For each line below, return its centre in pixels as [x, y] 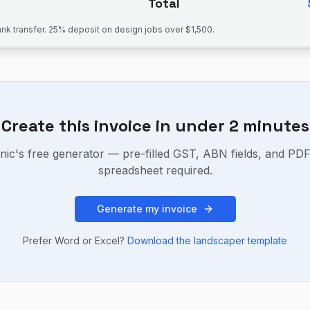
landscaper [219, 240]
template [266, 240]
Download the [161, 240]
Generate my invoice [147, 209]
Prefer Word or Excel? [74, 240]
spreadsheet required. [155, 170]
